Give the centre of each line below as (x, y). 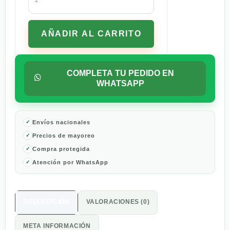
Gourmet (45, 13)
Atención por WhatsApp (70, 162)
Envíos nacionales (61, 122)
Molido (42, 45)
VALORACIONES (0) (118, 202)
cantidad (46, 67)
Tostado (44, 24)
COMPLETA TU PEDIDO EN (120, 73)
